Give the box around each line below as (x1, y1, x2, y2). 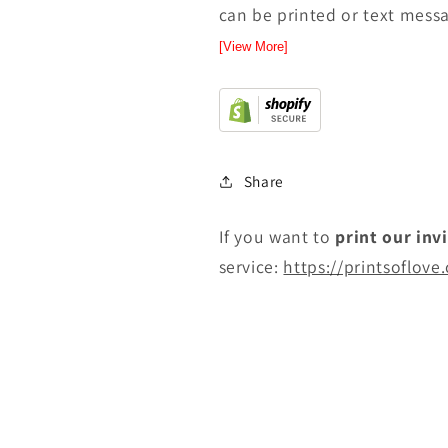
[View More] (218, 39, 288, 55)
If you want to (218, 225, 336, 249)
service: (218, 255, 284, 279)
